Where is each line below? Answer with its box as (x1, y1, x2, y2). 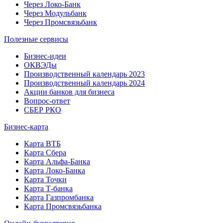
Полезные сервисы (4, 35, 68, 43)
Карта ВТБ (24, 139, 61, 148)
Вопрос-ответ (24, 97, 70, 105)
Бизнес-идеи (24, 52, 66, 60)
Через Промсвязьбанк (24, 18, 97, 26)
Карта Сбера (24, 148, 66, 157)
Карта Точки (24, 175, 67, 184)
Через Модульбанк (24, 9, 87, 17)
